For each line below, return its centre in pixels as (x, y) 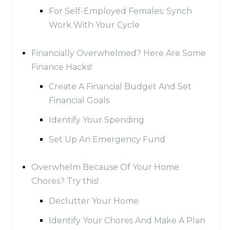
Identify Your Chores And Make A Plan (127, 220)
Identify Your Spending (96, 120)
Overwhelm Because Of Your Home (105, 167)
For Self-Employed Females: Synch (120, 11)
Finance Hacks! (61, 67)
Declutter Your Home (93, 201)
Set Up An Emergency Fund (107, 140)
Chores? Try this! (65, 181)
